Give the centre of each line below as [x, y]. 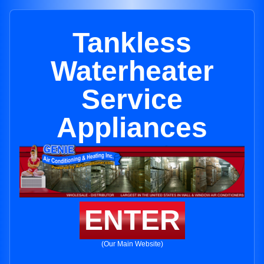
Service [132, 99]
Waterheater [132, 71]
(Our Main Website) [132, 244]
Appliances [132, 128]
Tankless [132, 43]
